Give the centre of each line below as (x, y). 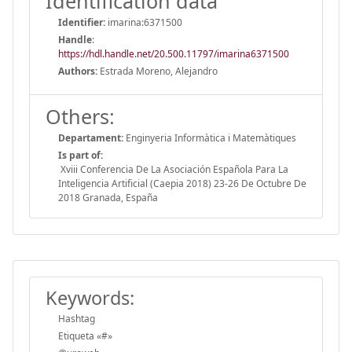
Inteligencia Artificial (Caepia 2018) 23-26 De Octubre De (182, 183)
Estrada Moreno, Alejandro (158, 71)
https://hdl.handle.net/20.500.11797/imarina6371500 (174, 53)
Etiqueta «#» (85, 335)
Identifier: (82, 22)
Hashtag (77, 318)
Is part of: (81, 155)
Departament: (91, 137)
